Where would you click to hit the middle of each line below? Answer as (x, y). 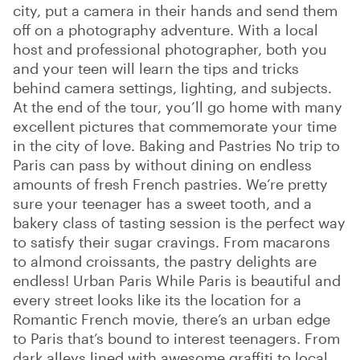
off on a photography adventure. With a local (166, 29)
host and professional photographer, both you (170, 49)
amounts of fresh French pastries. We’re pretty (170, 184)
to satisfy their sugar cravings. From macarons (172, 241)
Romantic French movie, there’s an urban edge (172, 319)
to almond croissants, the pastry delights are (165, 261)
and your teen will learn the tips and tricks (156, 68)
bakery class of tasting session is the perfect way (179, 222)
